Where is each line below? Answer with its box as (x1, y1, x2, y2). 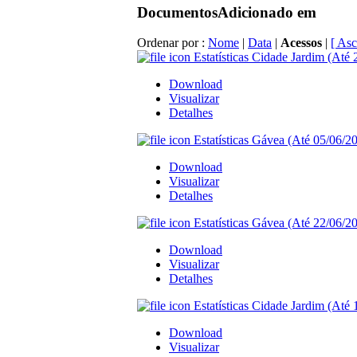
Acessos (280, 36, 325, 50)
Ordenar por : (137, 36, 208, 50)
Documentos (137, 3, 218, 21)
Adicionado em (218, 3, 316, 21)
